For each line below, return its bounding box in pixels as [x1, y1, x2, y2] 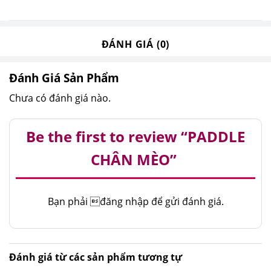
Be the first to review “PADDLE [26, 126, 245, 146]
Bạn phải [47, 194, 90, 208]
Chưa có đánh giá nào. [9, 91, 111, 105]
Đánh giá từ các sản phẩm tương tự [9, 250, 182, 264]
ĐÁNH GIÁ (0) [101, 37, 170, 51]
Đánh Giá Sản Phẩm [9, 69, 119, 86]
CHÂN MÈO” [91, 149, 180, 169]
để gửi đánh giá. [148, 194, 224, 208]
